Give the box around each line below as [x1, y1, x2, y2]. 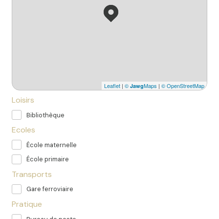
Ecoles [12, 125, 35, 135]
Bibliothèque [26, 110, 65, 119]
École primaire [26, 155, 69, 164]
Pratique [12, 199, 42, 210]
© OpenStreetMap [161, 82, 204, 90]
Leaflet [104, 82, 120, 90]
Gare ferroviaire [26, 185, 73, 194]
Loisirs [12, 95, 34, 106]
